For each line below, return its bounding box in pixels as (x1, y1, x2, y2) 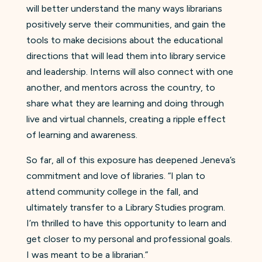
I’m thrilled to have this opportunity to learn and (26, 218, 226, 229)
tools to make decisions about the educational (26, 35, 223, 46)
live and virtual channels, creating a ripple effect (26, 113, 226, 125)
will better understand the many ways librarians (26, 3, 222, 15)
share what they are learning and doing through (26, 98, 224, 109)
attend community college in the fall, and (26, 186, 198, 198)
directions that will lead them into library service (26, 50, 226, 62)
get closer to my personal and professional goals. (26, 233, 232, 245)
